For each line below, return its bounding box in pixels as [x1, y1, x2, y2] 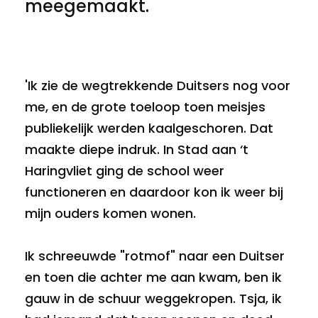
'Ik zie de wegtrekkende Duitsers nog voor [25, 77, 290, 94]
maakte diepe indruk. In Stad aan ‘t [25, 141, 248, 158]
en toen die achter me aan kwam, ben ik [25, 268, 282, 286]
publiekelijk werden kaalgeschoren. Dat [25, 119, 273, 137]
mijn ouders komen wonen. [25, 204, 196, 222]
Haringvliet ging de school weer [25, 162, 224, 180]
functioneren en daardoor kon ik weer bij [25, 183, 283, 201]
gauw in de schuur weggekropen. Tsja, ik [25, 290, 282, 307]
